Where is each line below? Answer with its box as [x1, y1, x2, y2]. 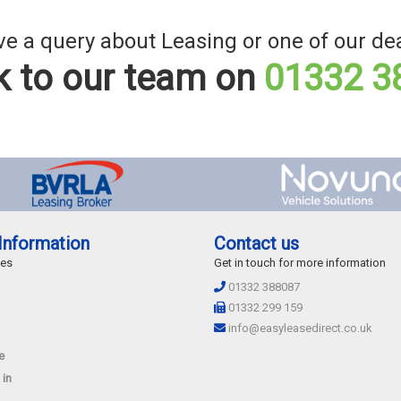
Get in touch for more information [214, 256, 386, 270]
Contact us [214, 233, 299, 255]
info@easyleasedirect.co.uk [228, 321, 372, 336]
